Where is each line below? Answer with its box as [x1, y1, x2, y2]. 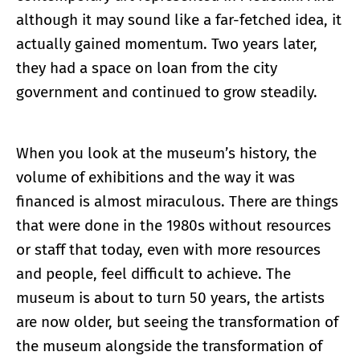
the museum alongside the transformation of [16, 337, 322, 356]
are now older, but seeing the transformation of [16, 313, 338, 332]
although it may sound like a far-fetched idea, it [16, 10, 342, 30]
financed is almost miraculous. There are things [16, 192, 338, 211]
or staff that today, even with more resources [16, 240, 321, 260]
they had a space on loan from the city [16, 59, 277, 78]
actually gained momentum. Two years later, [16, 35, 317, 54]
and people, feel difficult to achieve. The [16, 264, 291, 284]
